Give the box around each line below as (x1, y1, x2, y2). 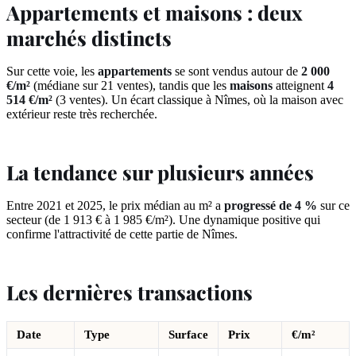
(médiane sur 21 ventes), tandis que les (30, 79, 230, 93)
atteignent (273, 79, 327, 93)
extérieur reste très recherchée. (6, 107, 157, 122)
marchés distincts (6, 24, 172, 51)
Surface (168, 327, 208, 341)
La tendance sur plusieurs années (6, 158, 314, 185)
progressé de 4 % (224, 199, 317, 213)
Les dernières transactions (6, 278, 253, 305)
